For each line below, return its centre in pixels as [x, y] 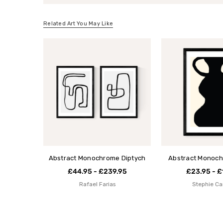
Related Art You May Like [78, 24]
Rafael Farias [97, 184]
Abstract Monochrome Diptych [97, 158]
